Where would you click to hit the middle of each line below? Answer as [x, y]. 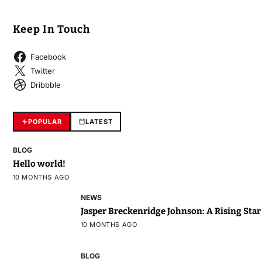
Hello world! [39, 164]
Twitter [42, 70]
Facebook [48, 56]
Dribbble [45, 85]
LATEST [99, 122]
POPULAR [45, 122]
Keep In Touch [51, 30]
